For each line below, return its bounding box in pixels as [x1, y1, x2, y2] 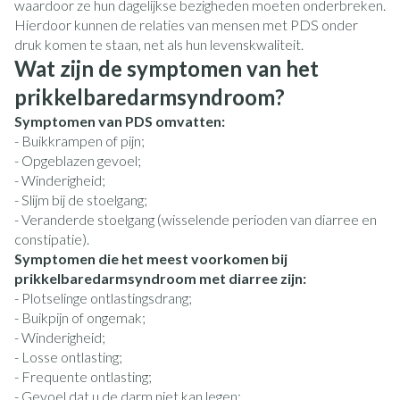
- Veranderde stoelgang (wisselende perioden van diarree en [14, 211, 377, 228]
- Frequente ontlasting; [14, 368, 152, 385]
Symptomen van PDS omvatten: [14, 112, 225, 129]
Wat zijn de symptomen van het [14, 55, 319, 81]
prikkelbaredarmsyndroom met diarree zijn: [14, 270, 306, 287]
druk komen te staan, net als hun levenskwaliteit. [14, 36, 304, 53]
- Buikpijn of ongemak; [14, 309, 146, 326]
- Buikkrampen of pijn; [14, 132, 145, 149]
